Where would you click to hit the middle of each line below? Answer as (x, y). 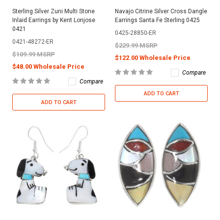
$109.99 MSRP (34, 54)
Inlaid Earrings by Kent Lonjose (54, 20)
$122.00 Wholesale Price (153, 57)
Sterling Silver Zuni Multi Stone (54, 11)
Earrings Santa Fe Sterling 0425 (157, 20)
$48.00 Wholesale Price (48, 66)
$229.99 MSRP (136, 45)
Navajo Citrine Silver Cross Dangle (161, 11)
